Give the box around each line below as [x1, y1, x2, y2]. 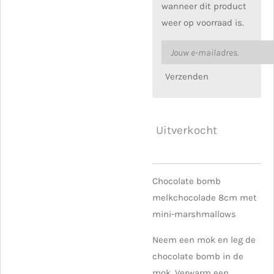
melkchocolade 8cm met [152, 191, 257, 203]
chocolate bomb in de [152, 250, 243, 262]
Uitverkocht [156, 124, 217, 138]
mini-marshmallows [152, 208, 236, 220]
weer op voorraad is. [161, 17, 244, 28]
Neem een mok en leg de [152, 234, 256, 245]
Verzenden [165, 71, 209, 83]
